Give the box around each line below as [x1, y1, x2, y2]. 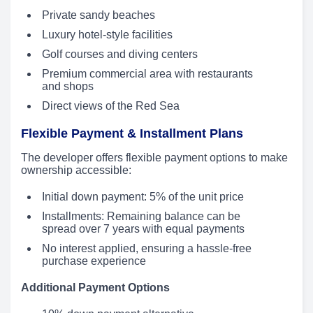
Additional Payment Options [21, 281, 170, 293]
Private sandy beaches [42, 8, 155, 21]
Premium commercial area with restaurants [42, 67, 253, 80]
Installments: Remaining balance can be [42, 210, 240, 222]
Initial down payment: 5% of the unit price [42, 190, 244, 203]
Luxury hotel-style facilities [42, 28, 173, 41]
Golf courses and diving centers [42, 48, 198, 60]
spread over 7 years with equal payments [42, 222, 245, 235]
